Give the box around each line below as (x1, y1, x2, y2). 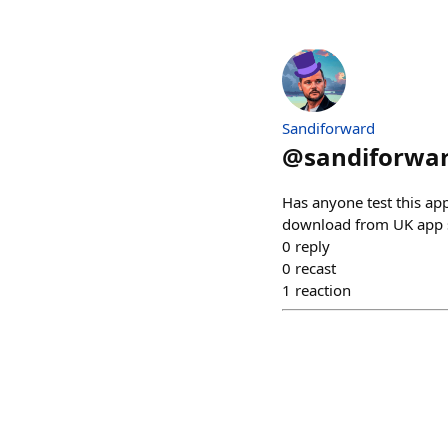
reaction (295, 280, 351, 300)
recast (295, 258, 336, 278)
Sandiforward (282, 118, 375, 138)
